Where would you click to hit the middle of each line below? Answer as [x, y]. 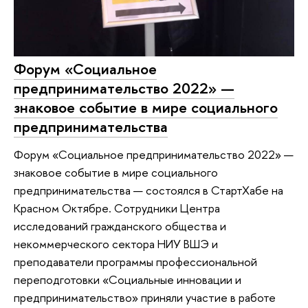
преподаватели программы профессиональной [135, 261]
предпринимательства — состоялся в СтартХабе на [148, 190]
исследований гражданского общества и [120, 225]
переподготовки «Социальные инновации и [128, 279]
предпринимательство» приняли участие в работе [145, 297]
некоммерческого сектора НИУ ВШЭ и [116, 243]
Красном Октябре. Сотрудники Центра [117, 208]
